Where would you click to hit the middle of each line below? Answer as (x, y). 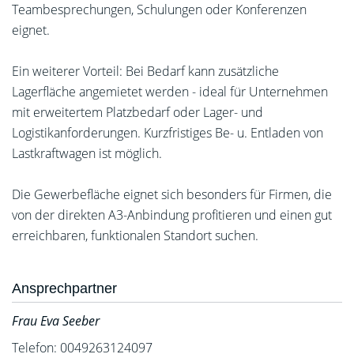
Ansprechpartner (64, 288)
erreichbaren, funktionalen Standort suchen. (135, 235)
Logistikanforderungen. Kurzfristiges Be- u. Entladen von (168, 133)
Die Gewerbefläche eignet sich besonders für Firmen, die (172, 194)
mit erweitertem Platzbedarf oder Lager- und (137, 112)
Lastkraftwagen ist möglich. (87, 153)
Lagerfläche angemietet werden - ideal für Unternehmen (170, 92)
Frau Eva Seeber (56, 321)
